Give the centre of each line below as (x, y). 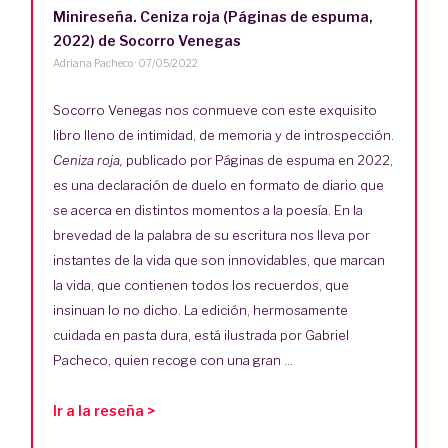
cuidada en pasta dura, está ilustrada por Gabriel (201, 334)
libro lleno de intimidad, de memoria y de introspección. (224, 134)
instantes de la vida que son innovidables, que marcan (219, 259)
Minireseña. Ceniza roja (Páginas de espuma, (213, 16)
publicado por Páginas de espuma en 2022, (260, 159)
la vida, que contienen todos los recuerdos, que (201, 284)
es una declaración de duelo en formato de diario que (219, 184)
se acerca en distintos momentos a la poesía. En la (208, 209)
